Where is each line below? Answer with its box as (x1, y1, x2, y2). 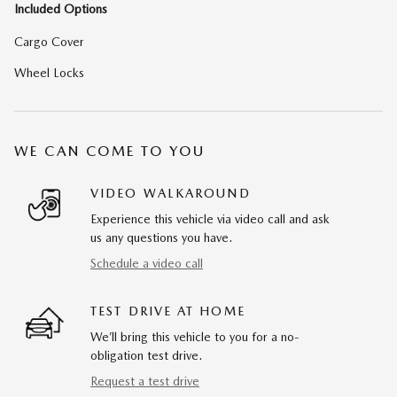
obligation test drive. (90, 347, 202, 362)
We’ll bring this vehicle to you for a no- (90, 329, 300, 344)
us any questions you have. (90, 230, 232, 245)
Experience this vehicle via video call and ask (90, 211, 330, 226)
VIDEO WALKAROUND (90, 185, 251, 200)
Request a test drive (90, 373, 199, 388)
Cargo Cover (14, 34, 84, 49)
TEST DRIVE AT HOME (90, 303, 245, 318)
